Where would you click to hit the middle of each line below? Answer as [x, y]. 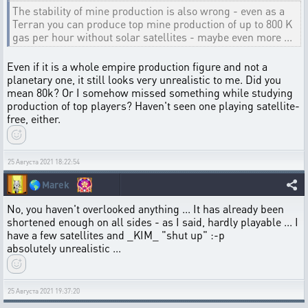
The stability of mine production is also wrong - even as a [148, 11]
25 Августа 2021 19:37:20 [44, 291]
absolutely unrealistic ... [64, 248]
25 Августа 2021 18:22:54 [44, 162]
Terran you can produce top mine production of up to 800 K [152, 24]
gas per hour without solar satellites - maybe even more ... [152, 37]
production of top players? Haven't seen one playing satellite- [153, 106]
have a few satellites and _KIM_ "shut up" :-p [116, 235]
